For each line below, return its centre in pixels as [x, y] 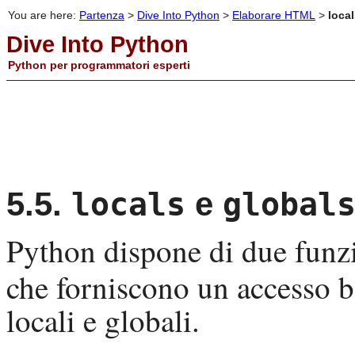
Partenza [102, 15]
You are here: [44, 15]
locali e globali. [103, 321]
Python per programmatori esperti [99, 65]
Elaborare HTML [274, 15]
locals [128, 205]
